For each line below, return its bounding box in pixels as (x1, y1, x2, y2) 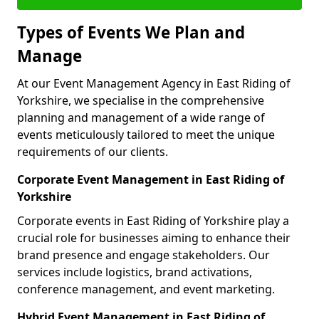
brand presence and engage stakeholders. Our (17, 247, 270, 263)
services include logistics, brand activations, (17, 264, 252, 280)
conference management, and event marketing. (17, 281, 275, 297)
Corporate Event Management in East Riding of (17, 172, 284, 187)
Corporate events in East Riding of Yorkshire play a (17, 213, 289, 229)
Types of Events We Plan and (17, 21, 245, 43)
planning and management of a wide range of (17, 110, 265, 125)
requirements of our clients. (17, 144, 168, 159)
